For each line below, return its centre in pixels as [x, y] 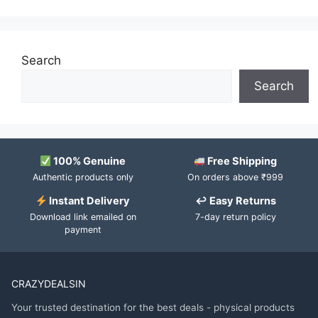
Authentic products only [83, 177]
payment [83, 230]
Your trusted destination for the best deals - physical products [153, 308]
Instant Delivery [89, 201]
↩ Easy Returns [235, 201]
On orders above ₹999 [235, 177]
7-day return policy [235, 217]
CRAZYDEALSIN [49, 284]
